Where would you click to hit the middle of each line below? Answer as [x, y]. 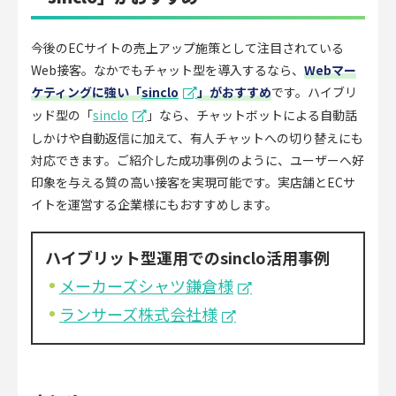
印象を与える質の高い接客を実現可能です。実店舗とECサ [193, 182]
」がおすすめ [234, 91]
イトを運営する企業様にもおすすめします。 [154, 204]
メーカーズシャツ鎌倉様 [146, 286]
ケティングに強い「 [86, 91]
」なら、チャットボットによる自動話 [252, 114]
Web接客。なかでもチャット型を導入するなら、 [168, 69]
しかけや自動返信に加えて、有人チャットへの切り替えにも [197, 137]
